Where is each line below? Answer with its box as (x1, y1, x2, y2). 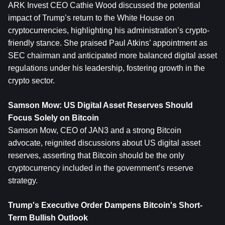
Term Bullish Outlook (8, 213, 88, 222)
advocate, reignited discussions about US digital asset (8, 139, 200, 147)
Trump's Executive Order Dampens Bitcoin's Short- (8, 201, 202, 209)
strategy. (8, 176, 38, 185)
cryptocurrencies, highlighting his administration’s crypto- (8, 26, 209, 35)
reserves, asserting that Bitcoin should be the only (8, 151, 184, 160)
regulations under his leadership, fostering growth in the (8, 64, 205, 72)
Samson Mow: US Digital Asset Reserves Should (8, 101, 193, 109)
